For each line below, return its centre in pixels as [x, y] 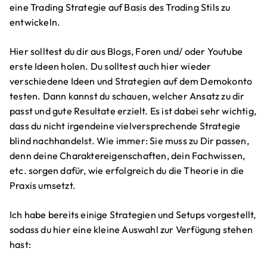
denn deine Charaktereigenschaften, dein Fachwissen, [128, 156]
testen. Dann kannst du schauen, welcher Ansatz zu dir [127, 96]
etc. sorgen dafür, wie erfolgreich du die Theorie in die [127, 171]
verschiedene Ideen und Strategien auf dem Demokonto [131, 81]
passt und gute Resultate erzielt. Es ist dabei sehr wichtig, [133, 111]
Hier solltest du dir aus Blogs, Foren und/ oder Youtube [126, 52]
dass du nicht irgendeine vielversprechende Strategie [125, 126]
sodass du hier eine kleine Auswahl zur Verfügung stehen [131, 230]
